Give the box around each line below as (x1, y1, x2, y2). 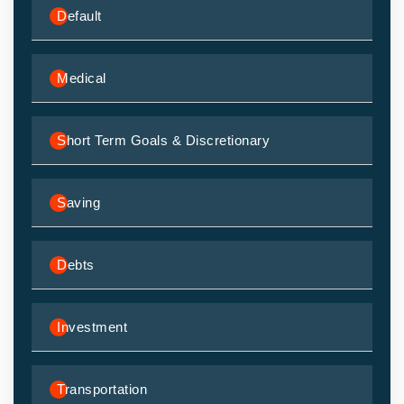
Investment (57, 318, 127, 335)
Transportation (57, 381, 147, 397)
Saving (57, 194, 100, 210)
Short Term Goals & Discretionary (57, 132, 270, 148)
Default (57, 7, 102, 23)
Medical (57, 69, 106, 86)
